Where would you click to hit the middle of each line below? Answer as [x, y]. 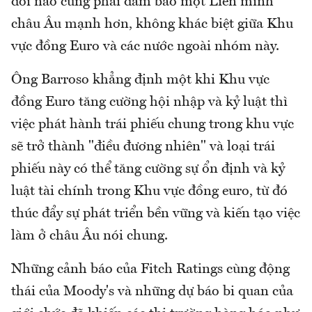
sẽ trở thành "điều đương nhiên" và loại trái [143, 147]
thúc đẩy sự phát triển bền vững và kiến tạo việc [156, 213]
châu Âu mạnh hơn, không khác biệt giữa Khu [152, 24]
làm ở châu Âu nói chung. [89, 236]
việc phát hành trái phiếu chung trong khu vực [153, 124]
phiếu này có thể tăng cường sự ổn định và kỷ [148, 169]
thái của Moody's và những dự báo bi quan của [152, 291]
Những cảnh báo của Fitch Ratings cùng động [150, 269]
